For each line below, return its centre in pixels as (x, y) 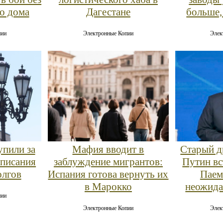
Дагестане (108, 12)
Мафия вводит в (108, 149)
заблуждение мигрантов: (108, 162)
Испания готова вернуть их (108, 174)
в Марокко (108, 186)
